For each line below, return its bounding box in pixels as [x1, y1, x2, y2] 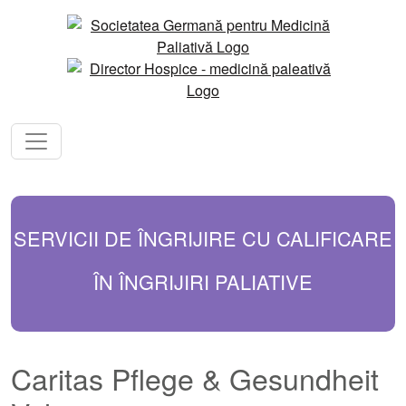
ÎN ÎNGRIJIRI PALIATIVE [93, 267, 313, 295]
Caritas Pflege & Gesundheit [11, 357, 379, 399]
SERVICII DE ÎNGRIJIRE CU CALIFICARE [14, 224, 392, 252]
